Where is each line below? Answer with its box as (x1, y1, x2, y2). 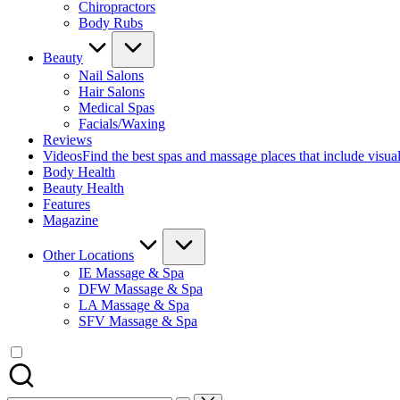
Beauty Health (43, 180, 124, 196)
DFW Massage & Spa (79, 281, 203, 296)
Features (43, 196, 90, 212)
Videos (43, 148, 82, 163)
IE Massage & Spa (79, 265, 184, 280)
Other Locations (43, 247, 134, 262)
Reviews (43, 132, 92, 147)
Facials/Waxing (79, 116, 165, 131)
